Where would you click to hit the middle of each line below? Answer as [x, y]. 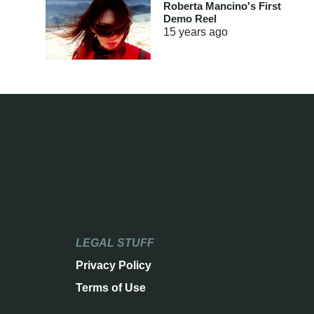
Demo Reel [190, 19]
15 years [184, 32]
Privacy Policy [113, 265]
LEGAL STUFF [115, 243]
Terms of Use [110, 288]
